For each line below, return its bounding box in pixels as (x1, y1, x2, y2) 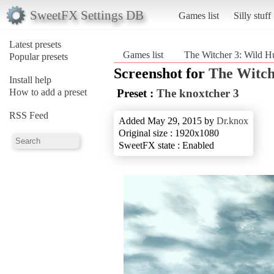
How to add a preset (9, 86, 87, 97)
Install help (9, 74, 51, 85)
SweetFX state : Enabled (119, 139, 214, 150)
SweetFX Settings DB (29, 7, 144, 22)
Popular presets (9, 51, 68, 62)
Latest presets (9, 39, 61, 50)
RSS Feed (9, 109, 48, 120)
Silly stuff (233, 10, 271, 21)
